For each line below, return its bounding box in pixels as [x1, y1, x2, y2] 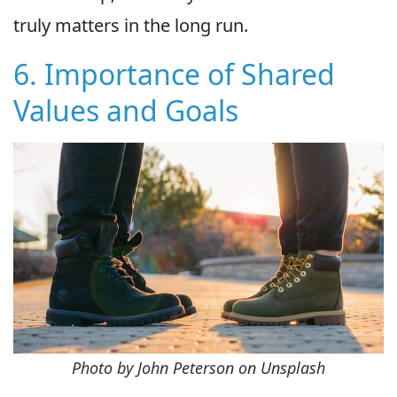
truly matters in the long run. [13, 12, 248, 37]
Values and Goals [13, 90, 238, 129]
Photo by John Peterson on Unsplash [72, 357, 325, 379]
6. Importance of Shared [13, 54, 335, 93]
